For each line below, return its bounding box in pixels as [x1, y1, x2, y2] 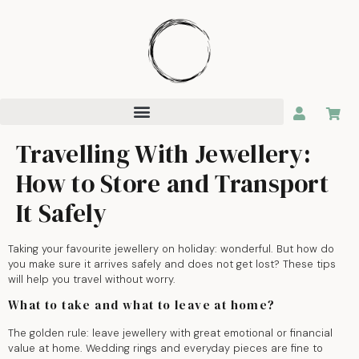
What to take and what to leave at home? [8, 296, 276, 314]
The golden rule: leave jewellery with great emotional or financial [8, 326, 333, 341]
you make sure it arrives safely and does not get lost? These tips [8, 256, 336, 271]
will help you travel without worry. [8, 272, 175, 286]
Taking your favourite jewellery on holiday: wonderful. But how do [8, 241, 334, 256]
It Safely [16, 196, 107, 230]
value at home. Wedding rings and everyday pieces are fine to [8, 341, 323, 356]
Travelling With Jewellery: [16, 136, 312, 171]
